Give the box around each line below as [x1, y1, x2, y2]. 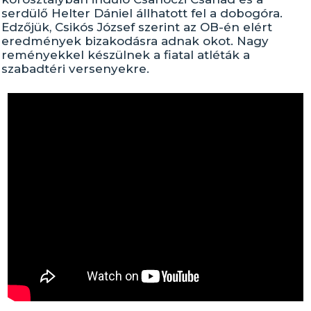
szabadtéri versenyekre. [1, 62, 150, 76]
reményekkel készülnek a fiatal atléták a [1, 48, 251, 62]
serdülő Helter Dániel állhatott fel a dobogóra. [1, 6, 283, 20]
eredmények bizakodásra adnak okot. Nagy [1, 34, 269, 48]
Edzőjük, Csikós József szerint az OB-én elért [1, 20, 273, 34]
